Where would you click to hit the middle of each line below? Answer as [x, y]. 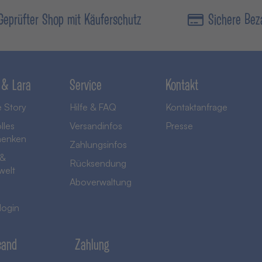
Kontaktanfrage [197, 107]
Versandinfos [96, 126]
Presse [180, 126]
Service [85, 84]
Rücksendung [98, 163]
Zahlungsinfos [98, 144]
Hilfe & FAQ [93, 107]
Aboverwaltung [100, 182]
